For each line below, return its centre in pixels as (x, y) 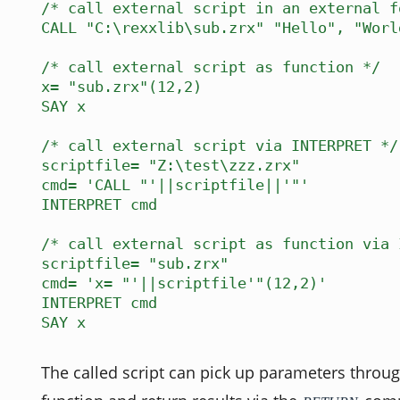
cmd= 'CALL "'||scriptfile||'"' (175, 185)
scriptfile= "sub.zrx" (135, 264)
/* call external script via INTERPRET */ (220, 146)
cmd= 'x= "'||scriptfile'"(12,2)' (184, 283)
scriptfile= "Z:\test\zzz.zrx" (171, 166)
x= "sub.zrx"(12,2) (121, 87)
